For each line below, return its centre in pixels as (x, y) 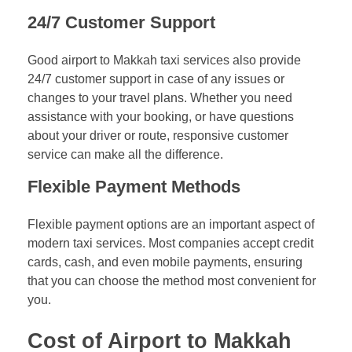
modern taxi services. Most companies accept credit (170, 244)
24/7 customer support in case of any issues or (156, 79)
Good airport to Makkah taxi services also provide (164, 60)
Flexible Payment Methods (134, 187)
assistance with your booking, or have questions (161, 117)
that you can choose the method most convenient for (172, 281)
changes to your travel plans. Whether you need (160, 98)
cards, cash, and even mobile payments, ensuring (165, 262)
